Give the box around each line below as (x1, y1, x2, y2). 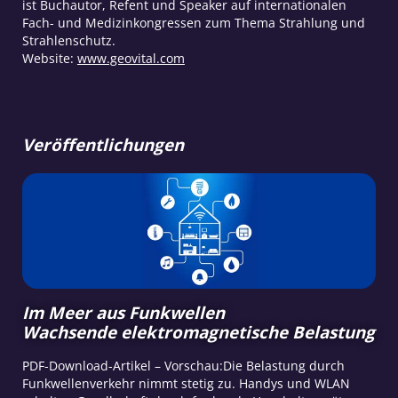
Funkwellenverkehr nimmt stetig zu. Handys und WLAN (21, 374, 350, 392)
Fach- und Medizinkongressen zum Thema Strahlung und (21, 14, 365, 32)
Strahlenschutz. (21, 32, 115, 50)
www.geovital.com (76, 50, 185, 68)
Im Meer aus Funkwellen (21, 300, 225, 323)
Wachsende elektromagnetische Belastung (21, 320, 375, 343)
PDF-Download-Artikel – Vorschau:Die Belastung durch (21, 356, 345, 374)
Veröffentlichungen (21, 133, 184, 156)
